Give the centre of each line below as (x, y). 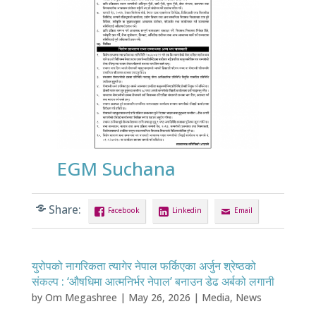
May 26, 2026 (159, 297)
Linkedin (187, 210)
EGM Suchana (116, 168)
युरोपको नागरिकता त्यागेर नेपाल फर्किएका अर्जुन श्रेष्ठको (144, 266)
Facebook (123, 210)
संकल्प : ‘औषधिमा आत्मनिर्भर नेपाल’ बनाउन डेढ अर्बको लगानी (153, 281)
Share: (65, 209)
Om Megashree (81, 297)
